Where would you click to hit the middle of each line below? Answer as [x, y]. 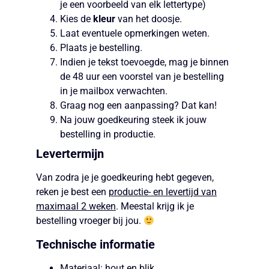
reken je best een [72, 192]
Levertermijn [70, 154]
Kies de [77, 19]
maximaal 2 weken [76, 207]
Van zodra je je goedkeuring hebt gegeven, [125, 178]
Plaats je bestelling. [101, 48]
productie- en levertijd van [163, 192]
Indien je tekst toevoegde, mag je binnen [144, 62]
